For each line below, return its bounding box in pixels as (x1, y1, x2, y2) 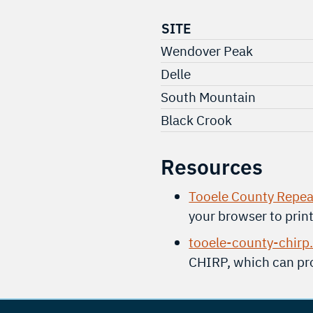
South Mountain (161, 87, 256, 105)
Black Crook (161, 110, 233, 129)
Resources (161, 152, 263, 180)
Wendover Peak (161, 41, 254, 59)
